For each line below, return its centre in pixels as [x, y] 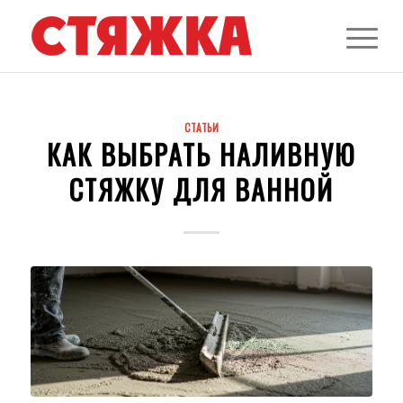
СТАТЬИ [201, 127]
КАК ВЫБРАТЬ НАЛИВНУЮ [201, 154]
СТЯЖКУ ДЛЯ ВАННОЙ [201, 189]
